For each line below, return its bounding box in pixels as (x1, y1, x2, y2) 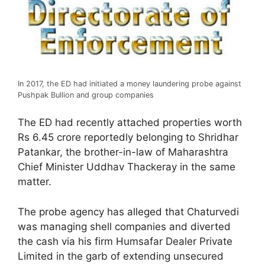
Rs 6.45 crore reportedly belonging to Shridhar (18, 131, 238, 144)
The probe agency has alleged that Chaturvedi (18, 205, 239, 218)
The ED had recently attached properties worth (18, 117, 242, 129)
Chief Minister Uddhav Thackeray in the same (18, 161, 235, 173)
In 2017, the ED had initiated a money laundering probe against (18, 79, 241, 88)
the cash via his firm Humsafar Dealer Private (18, 235, 232, 247)
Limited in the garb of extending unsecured (18, 250, 224, 262)
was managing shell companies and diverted (18, 220, 231, 232)
